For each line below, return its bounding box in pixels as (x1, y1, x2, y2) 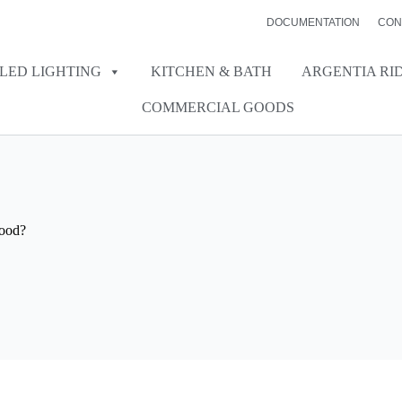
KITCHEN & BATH (151, 64, 273, 79)
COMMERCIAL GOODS (142, 100, 295, 115)
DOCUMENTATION (266, 16, 360, 29)
